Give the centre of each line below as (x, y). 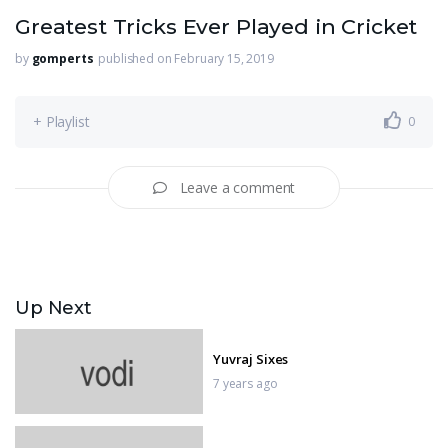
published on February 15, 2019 (186, 59)
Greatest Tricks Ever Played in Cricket (216, 27)
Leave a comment (237, 188)
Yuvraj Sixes (251, 358)
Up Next (53, 308)
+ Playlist (61, 122)
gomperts (62, 59)
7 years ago (245, 383)
